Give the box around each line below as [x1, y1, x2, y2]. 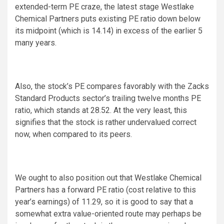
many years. [15, 37, 56, 47]
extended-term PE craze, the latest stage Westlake [15, 1, 194, 11]
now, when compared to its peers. [15, 129, 132, 139]
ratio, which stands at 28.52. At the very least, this [15, 105, 187, 115]
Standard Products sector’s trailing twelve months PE [15, 93, 201, 103]
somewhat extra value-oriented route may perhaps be [15, 208, 201, 218]
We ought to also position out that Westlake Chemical [15, 172, 201, 182]
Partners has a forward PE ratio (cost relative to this [15, 184, 196, 194]
